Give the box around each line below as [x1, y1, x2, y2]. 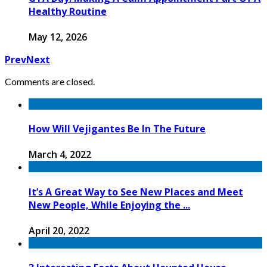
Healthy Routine [29, 4, 107, 18]
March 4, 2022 [29, 148, 91, 162]
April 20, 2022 [29, 223, 89, 237]
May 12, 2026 [29, 30, 87, 44]
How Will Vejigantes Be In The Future [29, 122, 206, 136]
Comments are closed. [5, 76, 95, 88]
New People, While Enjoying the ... [29, 198, 190, 212]
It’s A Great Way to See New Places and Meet [29, 185, 243, 198]
